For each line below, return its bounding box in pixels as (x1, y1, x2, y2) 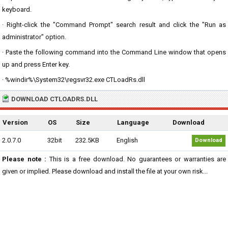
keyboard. (2, 6, 32, 13)
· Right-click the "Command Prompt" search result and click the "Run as (2, 21, 226, 28)
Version (3, 119, 28, 126)
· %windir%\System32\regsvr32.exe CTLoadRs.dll (2, 76, 145, 83)
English (117, 136, 138, 144)
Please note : (2, 155, 46, 163)
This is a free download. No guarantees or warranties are (46, 155, 226, 163)
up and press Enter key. (2, 61, 70, 68)
